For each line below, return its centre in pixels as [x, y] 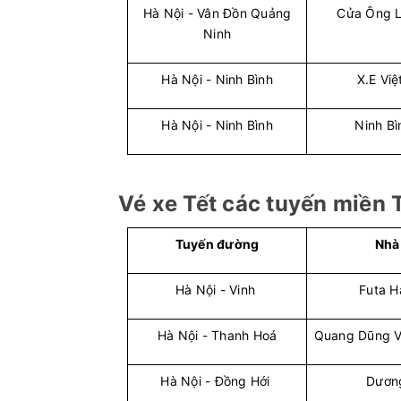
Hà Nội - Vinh [217, 290]
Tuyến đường [217, 244]
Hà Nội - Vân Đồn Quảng [217, 13]
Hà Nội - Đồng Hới [217, 381]
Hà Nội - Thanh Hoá [217, 335]
